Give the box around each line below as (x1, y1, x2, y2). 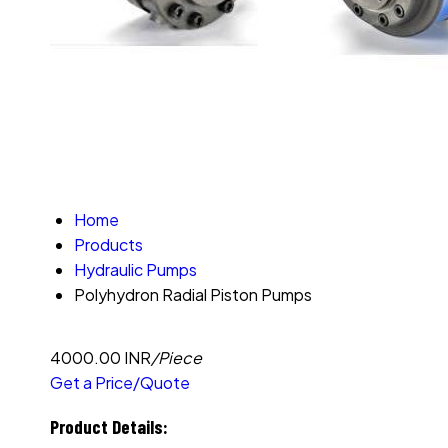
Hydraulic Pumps (74, 259, 197, 280)
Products (74, 234, 143, 255)
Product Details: (50, 414, 168, 438)
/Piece (151, 347, 202, 368)
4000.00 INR (50, 347, 151, 368)
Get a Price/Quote (50, 372, 190, 393)
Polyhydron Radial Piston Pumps (74, 284, 312, 305)
